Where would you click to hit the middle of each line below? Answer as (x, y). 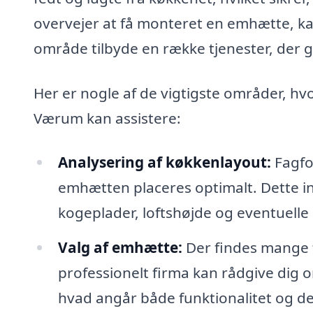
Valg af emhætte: (120, 248)
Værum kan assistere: (107, 118)
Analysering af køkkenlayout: (164, 162)
